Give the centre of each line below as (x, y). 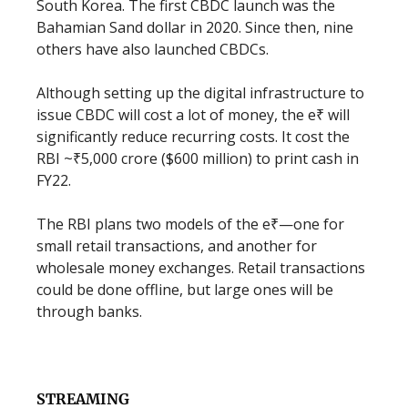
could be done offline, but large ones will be (185, 290)
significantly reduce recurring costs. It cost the (193, 137)
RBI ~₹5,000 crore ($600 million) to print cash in (198, 158)
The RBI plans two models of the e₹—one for (190, 224)
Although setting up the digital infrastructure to (200, 93)
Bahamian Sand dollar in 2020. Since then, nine (195, 27)
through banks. (89, 311)
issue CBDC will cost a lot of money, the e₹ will (193, 115)
